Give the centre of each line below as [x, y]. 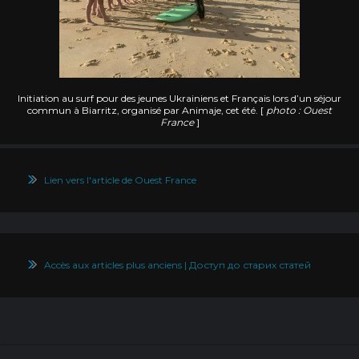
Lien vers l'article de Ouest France [120, 180]
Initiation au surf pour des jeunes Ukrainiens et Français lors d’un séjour [179, 99]
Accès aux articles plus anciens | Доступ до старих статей [177, 265]
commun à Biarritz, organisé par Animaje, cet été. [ [147, 111]
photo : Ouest [299, 111]
